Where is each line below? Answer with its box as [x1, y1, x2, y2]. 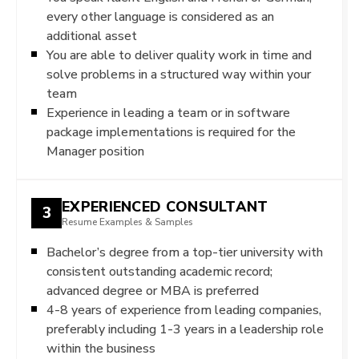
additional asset [46, 27, 137, 43]
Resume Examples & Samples [62, 216, 193, 228]
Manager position [46, 143, 144, 159]
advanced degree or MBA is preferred [46, 282, 259, 298]
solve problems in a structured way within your [46, 66, 311, 82]
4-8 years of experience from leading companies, [46, 301, 321, 317]
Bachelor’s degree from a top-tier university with [46, 244, 323, 260]
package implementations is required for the [46, 123, 296, 139]
